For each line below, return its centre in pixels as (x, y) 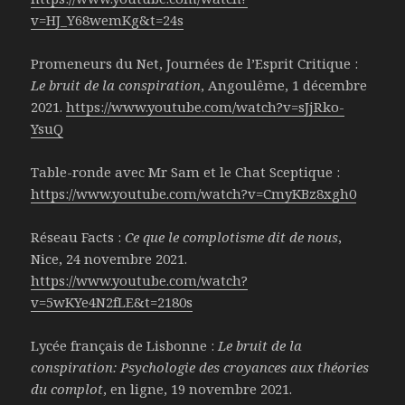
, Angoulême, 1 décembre (284, 85)
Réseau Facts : (78, 237)
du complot (67, 389)
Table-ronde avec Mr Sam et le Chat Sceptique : (186, 172)
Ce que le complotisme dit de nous (232, 237)
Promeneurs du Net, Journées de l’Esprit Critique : (195, 64)
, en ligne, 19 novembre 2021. (198, 389)
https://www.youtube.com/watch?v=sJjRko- (206, 107)
